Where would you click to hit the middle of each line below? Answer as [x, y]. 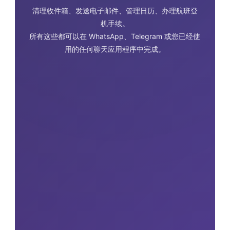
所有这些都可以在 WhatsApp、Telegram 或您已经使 [115, 36]
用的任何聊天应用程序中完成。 [115, 49]
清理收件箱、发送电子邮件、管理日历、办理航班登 [115, 11]
